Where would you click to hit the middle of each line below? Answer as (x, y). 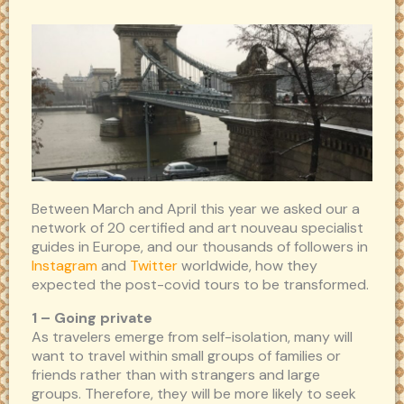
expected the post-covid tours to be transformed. (200, 285)
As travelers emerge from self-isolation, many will (192, 337)
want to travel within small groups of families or (186, 356)
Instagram (64, 266)
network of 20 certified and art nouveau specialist (197, 228)
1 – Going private (92, 318)
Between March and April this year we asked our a (196, 209)
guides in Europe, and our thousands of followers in (200, 247)
